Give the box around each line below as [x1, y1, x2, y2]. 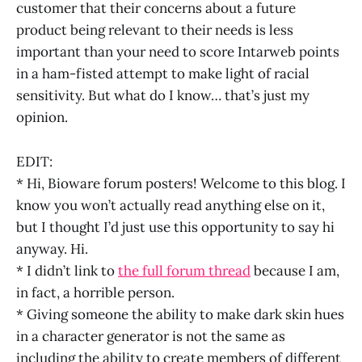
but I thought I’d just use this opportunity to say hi [16, 217, 335, 236]
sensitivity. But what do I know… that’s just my [16, 86, 309, 105]
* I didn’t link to [16, 261, 118, 280]
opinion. [16, 108, 68, 127]
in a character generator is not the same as [16, 326, 285, 345]
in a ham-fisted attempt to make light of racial [16, 65, 309, 83]
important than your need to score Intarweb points [16, 43, 339, 61]
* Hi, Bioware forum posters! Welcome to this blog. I [16, 174, 346, 192]
